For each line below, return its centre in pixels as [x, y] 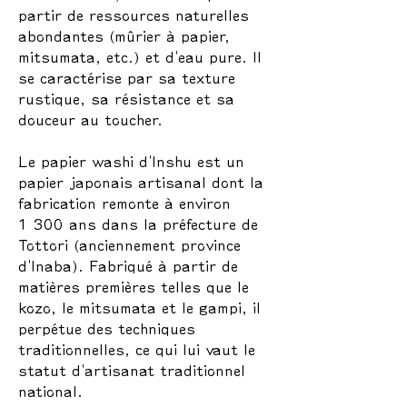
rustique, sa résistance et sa [126, 99]
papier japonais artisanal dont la [141, 182]
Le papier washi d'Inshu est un [131, 161]
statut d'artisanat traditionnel [132, 370]
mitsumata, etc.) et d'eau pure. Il [140, 57]
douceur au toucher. [90, 119]
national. [50, 391]
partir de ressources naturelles [134, 15]
